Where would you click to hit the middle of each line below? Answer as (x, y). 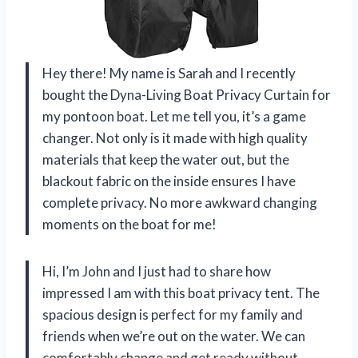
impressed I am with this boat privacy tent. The (181, 293)
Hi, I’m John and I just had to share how (157, 272)
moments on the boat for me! (129, 225)
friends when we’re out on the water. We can (174, 336)
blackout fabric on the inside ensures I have (169, 181)
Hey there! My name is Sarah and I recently (169, 74)
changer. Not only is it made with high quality (175, 138)
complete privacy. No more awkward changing (180, 203)
